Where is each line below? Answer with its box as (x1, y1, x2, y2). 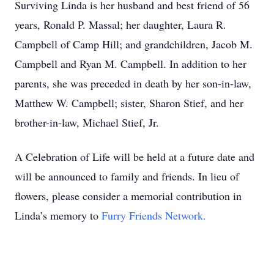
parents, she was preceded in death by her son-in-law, (15, 76, 251, 91)
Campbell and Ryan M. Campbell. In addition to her (15, 56, 246, 71)
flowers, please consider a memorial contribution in (15, 188, 242, 203)
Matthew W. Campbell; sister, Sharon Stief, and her (15, 95, 243, 110)
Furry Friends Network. (102, 208, 206, 223)
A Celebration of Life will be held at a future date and (15, 149, 254, 164)
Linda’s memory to (15, 208, 102, 223)
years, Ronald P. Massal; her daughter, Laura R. (15, 17, 226, 32)
